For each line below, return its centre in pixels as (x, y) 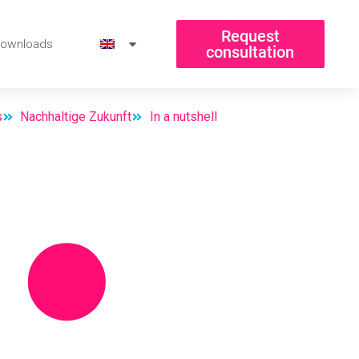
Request (250, 36)
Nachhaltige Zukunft (76, 117)
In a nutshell (183, 117)
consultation (250, 52)
